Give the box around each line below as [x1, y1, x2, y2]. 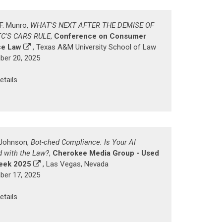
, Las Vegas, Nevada [41, 160, 109, 168]
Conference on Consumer [54, 32, 146, 41]
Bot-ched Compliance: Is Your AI [31, 138, 136, 147]
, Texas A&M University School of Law [31, 43, 156, 52]
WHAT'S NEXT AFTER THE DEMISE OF [30, 21, 154, 30]
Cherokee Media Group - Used [53, 149, 159, 158]
